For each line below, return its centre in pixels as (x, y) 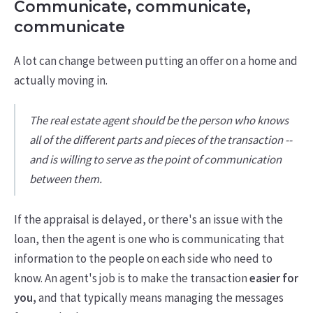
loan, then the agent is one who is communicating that (149, 239)
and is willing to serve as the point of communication (155, 160)
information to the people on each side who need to (143, 259)
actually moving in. (61, 80)
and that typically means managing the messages (160, 298)
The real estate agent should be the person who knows (159, 121)
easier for (274, 278)
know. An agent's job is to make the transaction (131, 278)
